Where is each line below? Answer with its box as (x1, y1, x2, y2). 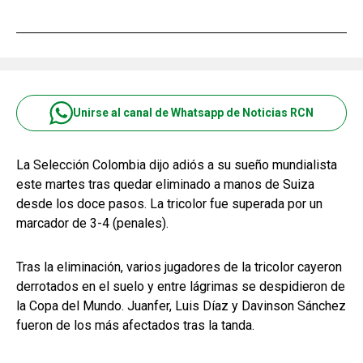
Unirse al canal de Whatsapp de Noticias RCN (73, 106, 314, 119)
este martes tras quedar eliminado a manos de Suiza (16, 176, 314, 192)
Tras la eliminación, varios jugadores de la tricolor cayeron (16, 258, 342, 275)
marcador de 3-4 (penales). (16, 215, 169, 231)
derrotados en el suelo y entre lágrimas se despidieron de (16, 278, 345, 294)
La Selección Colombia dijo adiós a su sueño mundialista (16, 156, 337, 173)
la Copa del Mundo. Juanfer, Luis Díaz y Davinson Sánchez (16, 297, 346, 314)
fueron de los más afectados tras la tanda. (16, 317, 254, 333)
